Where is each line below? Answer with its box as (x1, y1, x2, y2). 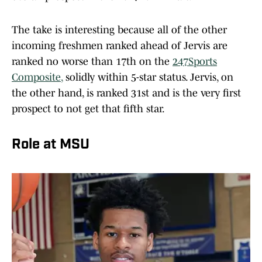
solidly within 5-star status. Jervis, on (63, 71, 233, 84)
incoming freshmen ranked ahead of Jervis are (12, 40, 227, 52)
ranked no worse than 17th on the (12, 56, 173, 68)
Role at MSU (12, 138, 89, 153)
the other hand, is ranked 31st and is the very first (12, 87, 241, 99)
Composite (12, 71, 61, 84)
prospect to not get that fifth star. (12, 103, 165, 115)
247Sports (173, 56, 217, 68)
